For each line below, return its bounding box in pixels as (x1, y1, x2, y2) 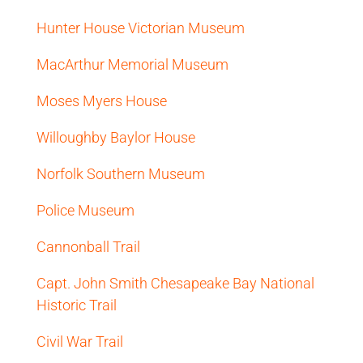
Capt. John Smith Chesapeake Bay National (36, 275, 314, 292)
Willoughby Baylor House (36, 129, 195, 146)
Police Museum (36, 202, 135, 219)
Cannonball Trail (36, 238, 140, 255)
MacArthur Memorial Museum (36, 56, 228, 73)
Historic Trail (36, 297, 117, 314)
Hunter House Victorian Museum (36, 19, 245, 36)
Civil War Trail (36, 333, 123, 350)
